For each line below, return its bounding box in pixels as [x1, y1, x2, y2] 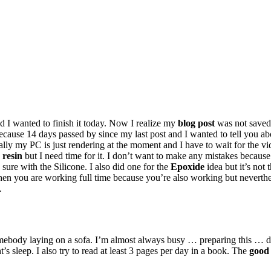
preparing [200, 234, 236, 245]
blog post [178, 117, 215, 128]
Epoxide [171, 161, 204, 172]
